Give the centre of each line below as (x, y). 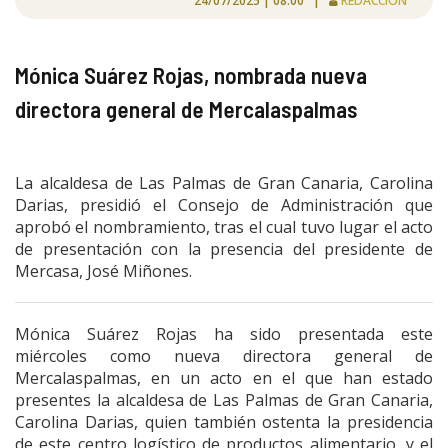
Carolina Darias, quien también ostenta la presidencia (224, 421)
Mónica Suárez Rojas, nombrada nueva (191, 74)
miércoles (51, 355)
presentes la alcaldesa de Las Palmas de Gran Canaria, (224, 399)
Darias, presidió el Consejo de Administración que (224, 204)
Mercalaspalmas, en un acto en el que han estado (224, 377)
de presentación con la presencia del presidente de (224, 248)
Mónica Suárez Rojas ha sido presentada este (224, 333)
